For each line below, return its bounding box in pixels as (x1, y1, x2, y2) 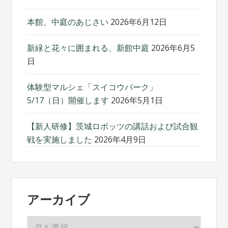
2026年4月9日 (94, 134, 147, 146)
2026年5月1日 (111, 95, 163, 106)
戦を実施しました (27, 134, 93, 146)
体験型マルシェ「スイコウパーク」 (27, 81, 166, 93)
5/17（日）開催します (27, 95, 109, 106)
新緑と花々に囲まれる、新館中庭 (27, 42, 150, 54)
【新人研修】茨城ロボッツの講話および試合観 (27, 121, 198, 132)
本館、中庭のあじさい (27, 16, 109, 28)
